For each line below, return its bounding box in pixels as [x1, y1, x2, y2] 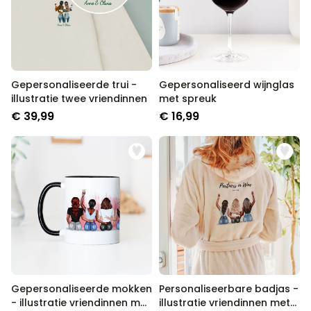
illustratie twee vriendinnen [11, 92, 147, 106]
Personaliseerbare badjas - [159, 282, 299, 296]
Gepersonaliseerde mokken [11, 282, 152, 296]
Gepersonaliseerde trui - [11, 78, 137, 92]
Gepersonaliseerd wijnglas [159, 78, 294, 92]
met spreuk [159, 92, 217, 106]
